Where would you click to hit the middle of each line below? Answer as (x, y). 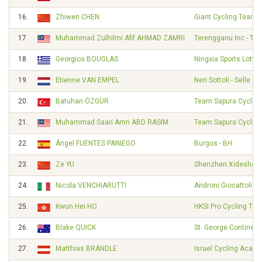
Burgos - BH (213, 143)
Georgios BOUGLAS (87, 59)
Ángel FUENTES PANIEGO (96, 143)
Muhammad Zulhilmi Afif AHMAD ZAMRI (120, 38)
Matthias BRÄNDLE (86, 249)
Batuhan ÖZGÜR (82, 101)
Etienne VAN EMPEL (87, 80)
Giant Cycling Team (225, 17)
